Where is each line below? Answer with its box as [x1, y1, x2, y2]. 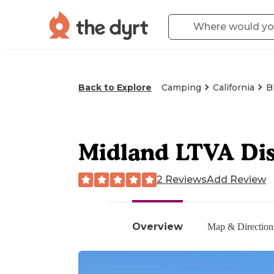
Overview [132, 220, 183, 232]
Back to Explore [78, 82, 152, 93]
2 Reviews [157, 173, 207, 185]
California [213, 82, 254, 93]
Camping [161, 82, 201, 93]
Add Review [207, 173, 266, 185]
